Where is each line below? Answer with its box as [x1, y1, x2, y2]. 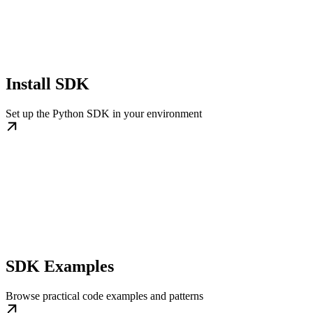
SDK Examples [6, 256, 114, 275]
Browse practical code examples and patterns [6, 289, 203, 302]
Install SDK [6, 74, 89, 93]
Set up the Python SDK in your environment [6, 107, 202, 119]
